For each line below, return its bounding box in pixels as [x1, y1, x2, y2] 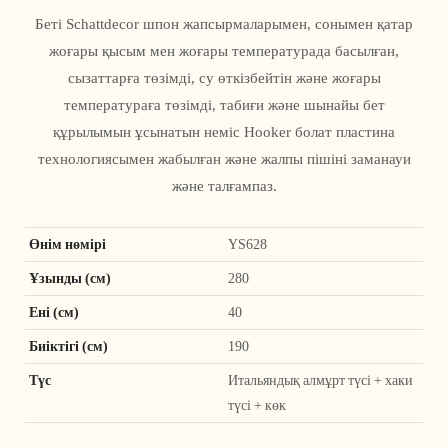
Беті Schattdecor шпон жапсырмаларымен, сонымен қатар [35, 15, 413, 34]
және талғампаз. [171, 177, 277, 196]
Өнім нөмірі [29, 235, 106, 252]
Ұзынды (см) [29, 269, 111, 286]
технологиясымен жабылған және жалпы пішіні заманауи [37, 150, 411, 169]
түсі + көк [228, 396, 286, 413]
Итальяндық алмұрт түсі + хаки [228, 371, 413, 388]
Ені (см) [29, 303, 79, 320]
